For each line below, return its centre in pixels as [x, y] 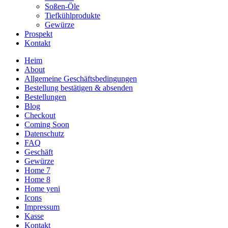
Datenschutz [44, 134]
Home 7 [37, 170]
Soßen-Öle [62, 7]
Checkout [40, 116]
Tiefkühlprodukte [73, 16]
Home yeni [42, 189]
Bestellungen [45, 97]
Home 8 [37, 180]
